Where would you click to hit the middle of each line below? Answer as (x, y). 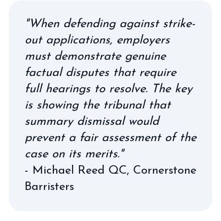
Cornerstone (165, 171)
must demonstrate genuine (95, 57)
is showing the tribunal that (97, 106)
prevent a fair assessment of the (110, 138)
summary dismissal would (92, 122)
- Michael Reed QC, (79, 171)
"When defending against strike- (110, 24)
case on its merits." (74, 155)
